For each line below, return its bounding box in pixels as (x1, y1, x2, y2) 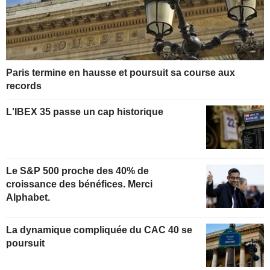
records (6, 81, 42, 92)
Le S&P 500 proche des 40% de (6, 165, 149, 176)
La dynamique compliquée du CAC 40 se (6, 224, 192, 235)
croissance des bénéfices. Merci (6, 178, 152, 189)
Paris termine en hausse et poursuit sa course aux (6, 67, 235, 78)
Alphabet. (6, 192, 50, 202)
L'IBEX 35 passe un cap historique (6, 107, 163, 118)
